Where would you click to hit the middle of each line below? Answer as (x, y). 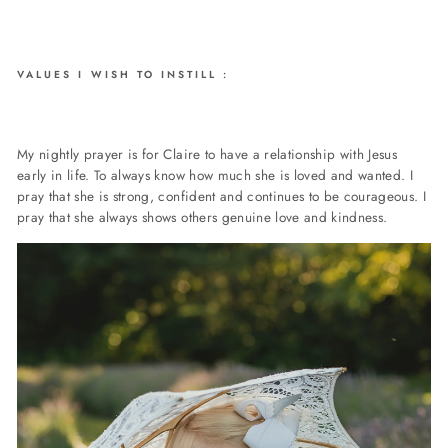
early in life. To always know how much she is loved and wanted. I (215, 175)
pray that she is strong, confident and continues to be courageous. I (222, 196)
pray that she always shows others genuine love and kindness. (202, 217)
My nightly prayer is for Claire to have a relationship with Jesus (207, 154)
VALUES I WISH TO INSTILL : (123, 75)
